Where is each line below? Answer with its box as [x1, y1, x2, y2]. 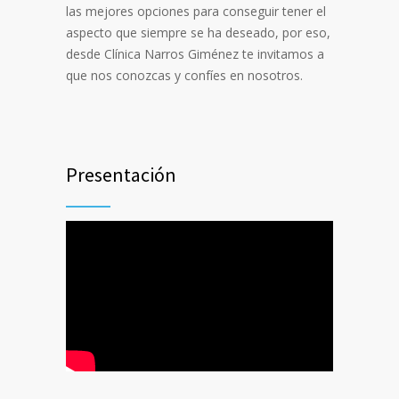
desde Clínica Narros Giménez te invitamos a [66, 45, 324, 63]
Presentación [66, 162, 176, 188]
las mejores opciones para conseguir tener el [66, 3, 326, 20]
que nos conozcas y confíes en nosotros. [66, 67, 303, 85]
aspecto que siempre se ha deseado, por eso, [66, 24, 330, 42]
